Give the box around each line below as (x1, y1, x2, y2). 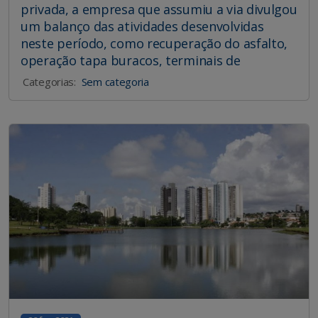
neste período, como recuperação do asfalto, (21, 35, 288, 53)
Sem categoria (81, 75, 149, 89)
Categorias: (23, 75, 76, 89)
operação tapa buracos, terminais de (21, 52, 241, 70)
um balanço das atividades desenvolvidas (21, 18, 264, 35)
